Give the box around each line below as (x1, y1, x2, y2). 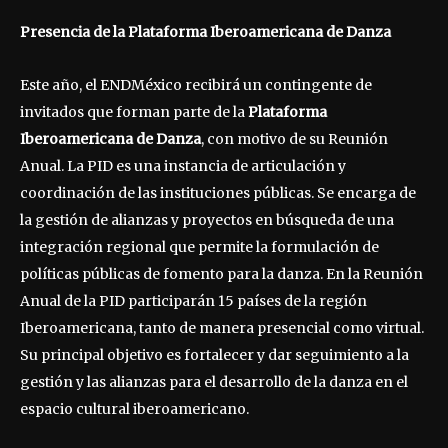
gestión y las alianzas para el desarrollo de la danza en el (20, 372, 408, 391)
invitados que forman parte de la (20, 102, 248, 121)
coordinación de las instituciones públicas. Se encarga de (20, 183, 416, 202)
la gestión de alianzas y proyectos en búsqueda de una (20, 210, 394, 229)
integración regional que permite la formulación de (20, 237, 379, 256)
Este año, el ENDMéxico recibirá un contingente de (20, 75, 372, 94)
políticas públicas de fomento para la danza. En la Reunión (20, 264, 423, 283)
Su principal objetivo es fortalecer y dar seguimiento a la (20, 345, 409, 364)
